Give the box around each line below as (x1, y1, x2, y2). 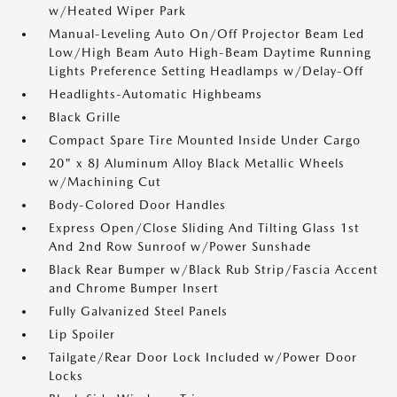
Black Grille (49, 110, 121, 124)
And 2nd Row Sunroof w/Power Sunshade (49, 239, 311, 253)
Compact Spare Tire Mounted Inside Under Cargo (49, 133, 361, 147)
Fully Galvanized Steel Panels (49, 304, 228, 318)
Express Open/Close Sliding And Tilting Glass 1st (49, 221, 360, 235)
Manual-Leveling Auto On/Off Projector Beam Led (49, 27, 364, 41)
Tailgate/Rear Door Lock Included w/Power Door (49, 350, 357, 364)
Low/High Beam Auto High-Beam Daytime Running (49, 45, 371, 59)
